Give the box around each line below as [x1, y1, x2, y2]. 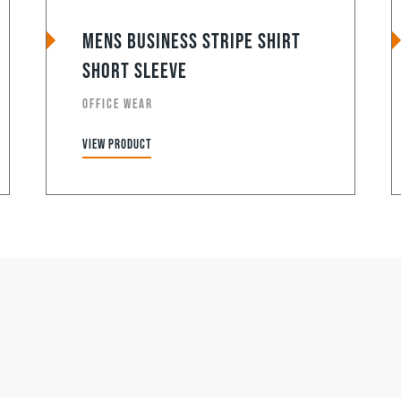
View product [81, 135, 151, 153]
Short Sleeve [81, 57, 187, 84]
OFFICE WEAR [81, 95, 153, 113]
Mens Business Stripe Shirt [81, 28, 301, 55]
